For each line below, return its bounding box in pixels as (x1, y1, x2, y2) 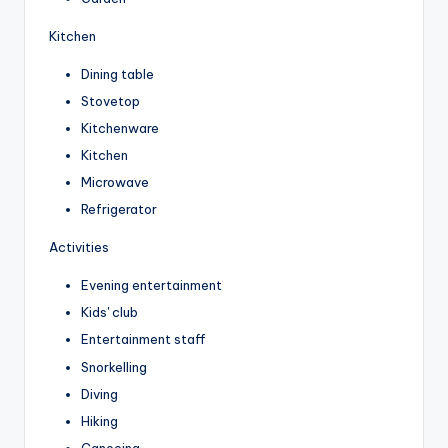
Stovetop (81, 92, 140, 109)
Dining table (81, 65, 154, 82)
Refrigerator (81, 201, 157, 218)
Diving (81, 385, 118, 402)
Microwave (81, 174, 149, 191)
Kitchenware (81, 119, 159, 136)
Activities (49, 239, 109, 256)
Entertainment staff (81, 331, 206, 348)
